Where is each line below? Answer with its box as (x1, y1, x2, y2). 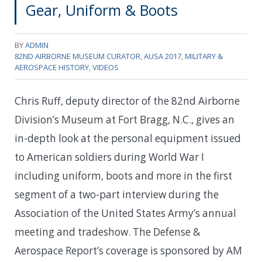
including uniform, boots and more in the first (15, 168, 232, 182)
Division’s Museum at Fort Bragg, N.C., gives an (15, 112, 235, 126)
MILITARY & (185, 50, 223, 61)
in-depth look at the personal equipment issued (15, 131, 241, 145)
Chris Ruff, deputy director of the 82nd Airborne (15, 94, 240, 108)
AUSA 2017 (144, 50, 181, 61)
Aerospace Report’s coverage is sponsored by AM (15, 243, 242, 257)
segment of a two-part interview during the (15, 187, 219, 201)
